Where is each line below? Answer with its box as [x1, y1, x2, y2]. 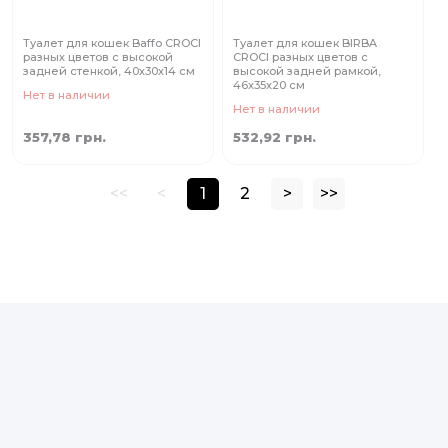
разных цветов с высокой [23, 49, 173, 64]
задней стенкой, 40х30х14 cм [23, 63, 195, 78]
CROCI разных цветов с [233, 49, 368, 64]
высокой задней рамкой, [233, 63, 381, 78]
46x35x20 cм [233, 77, 305, 92]
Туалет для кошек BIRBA [233, 35, 377, 50]
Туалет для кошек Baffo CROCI [23, 35, 201, 50]
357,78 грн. [23, 128, 106, 145]
